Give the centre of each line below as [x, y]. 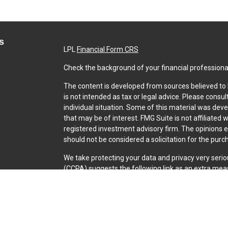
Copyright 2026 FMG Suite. [106, 187]
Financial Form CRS [107, 49]
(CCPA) [75, 168]
